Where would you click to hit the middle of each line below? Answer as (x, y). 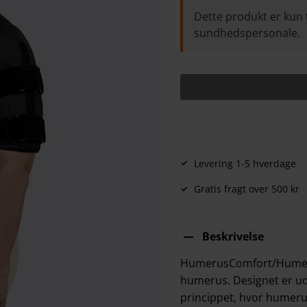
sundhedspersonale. (247, 33)
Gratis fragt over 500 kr (246, 189)
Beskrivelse (233, 236)
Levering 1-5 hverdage (245, 163)
